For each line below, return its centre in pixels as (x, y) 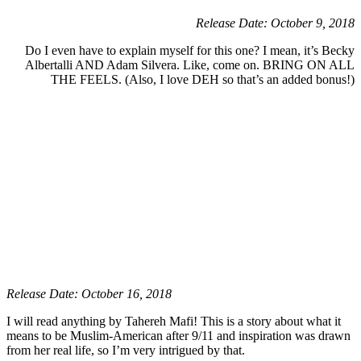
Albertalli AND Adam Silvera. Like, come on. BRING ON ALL (190, 65)
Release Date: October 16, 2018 (89, 294)
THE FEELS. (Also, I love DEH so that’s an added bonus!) (203, 80)
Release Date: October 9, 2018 (275, 23)
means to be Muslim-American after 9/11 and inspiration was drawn (178, 336)
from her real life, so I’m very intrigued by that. (126, 351)
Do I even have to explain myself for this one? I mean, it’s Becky (190, 51)
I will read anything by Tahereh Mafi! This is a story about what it (174, 322)
